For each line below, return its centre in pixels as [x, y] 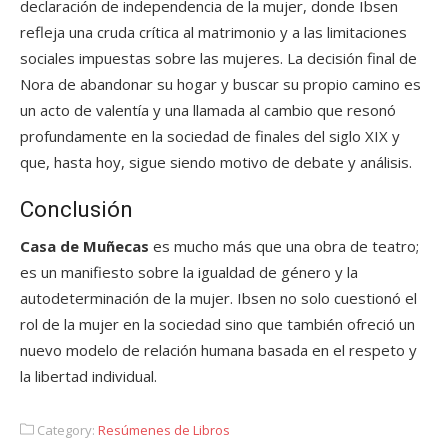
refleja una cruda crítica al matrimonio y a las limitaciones [213, 32]
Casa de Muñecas [84, 246]
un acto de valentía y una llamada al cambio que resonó [208, 110]
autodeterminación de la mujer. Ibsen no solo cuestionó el [218, 298]
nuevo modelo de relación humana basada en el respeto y [218, 350]
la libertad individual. [88, 376]
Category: [66, 430]
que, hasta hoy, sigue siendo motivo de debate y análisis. [216, 162]
